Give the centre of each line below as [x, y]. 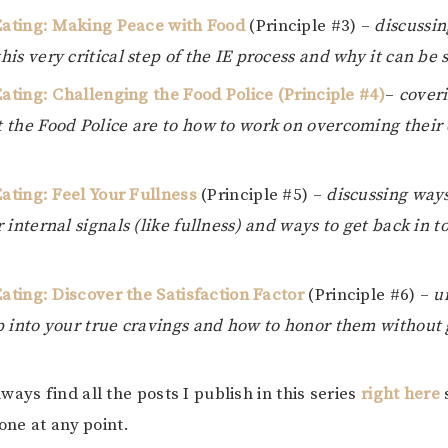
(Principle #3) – [310, 26]
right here [400, 394]
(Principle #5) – [261, 195]
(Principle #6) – [371, 295]
